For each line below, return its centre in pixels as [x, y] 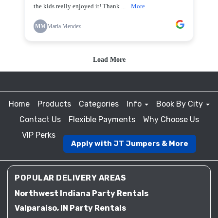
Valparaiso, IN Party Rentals [70, 208]
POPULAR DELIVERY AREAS [70, 178]
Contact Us [40, 119]
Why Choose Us [171, 119]
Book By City [180, 104]
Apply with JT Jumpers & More [130, 144]
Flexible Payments [102, 119]
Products [54, 104]
